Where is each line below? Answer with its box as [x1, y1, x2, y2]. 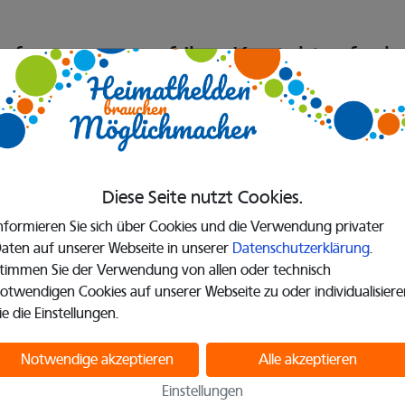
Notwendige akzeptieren [21, 351, 174, 370]
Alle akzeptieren [259, 351, 357, 370]
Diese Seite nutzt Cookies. [102, 186, 303, 210]
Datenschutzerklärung [232, 240, 370, 259]
